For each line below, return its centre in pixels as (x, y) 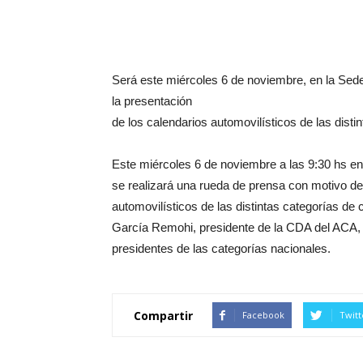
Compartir (163, 315)
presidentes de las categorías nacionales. (221, 248)
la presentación (152, 101)
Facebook (263, 315)
